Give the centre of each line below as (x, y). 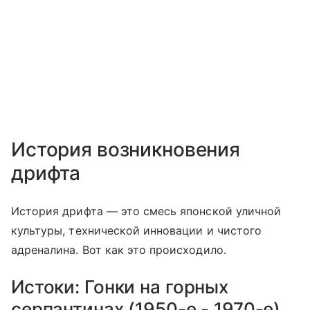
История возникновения (126, 150)
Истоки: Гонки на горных (120, 287)
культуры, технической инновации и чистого (136, 231)
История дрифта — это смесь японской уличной (146, 211)
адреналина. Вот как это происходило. (119, 250)
